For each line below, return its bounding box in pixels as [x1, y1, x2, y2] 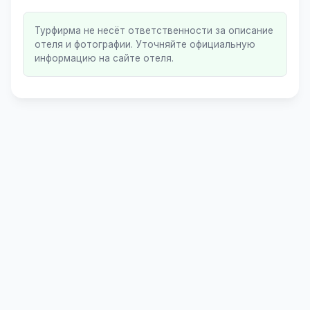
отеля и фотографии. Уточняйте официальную [35, 39, 255, 50]
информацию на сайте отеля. [35, 53, 174, 64]
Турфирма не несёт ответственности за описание [35, 25, 273, 36]
